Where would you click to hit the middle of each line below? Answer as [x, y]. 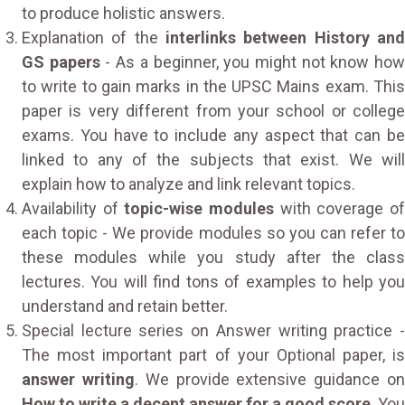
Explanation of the [94, 37]
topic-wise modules [199, 208]
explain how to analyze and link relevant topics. [188, 184]
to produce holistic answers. [123, 13]
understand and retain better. [125, 306]
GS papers [61, 61]
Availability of [73, 208]
